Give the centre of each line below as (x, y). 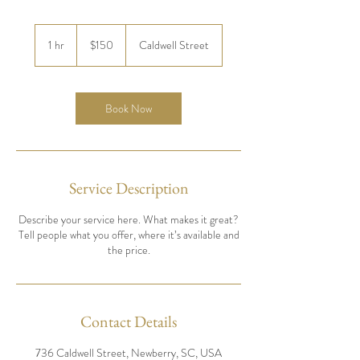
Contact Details (129, 321)
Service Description (129, 188)
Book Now (129, 108)
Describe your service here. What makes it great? (129, 219)
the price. (129, 250)
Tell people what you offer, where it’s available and (129, 235)
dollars (89, 47)
